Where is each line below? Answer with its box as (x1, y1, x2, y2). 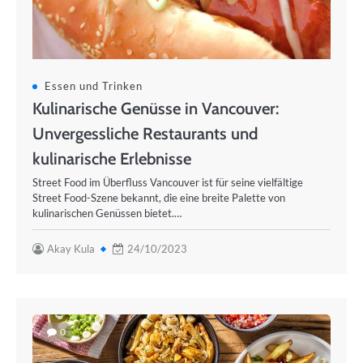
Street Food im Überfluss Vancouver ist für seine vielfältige (32, 176, 303, 189)
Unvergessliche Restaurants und (32, 123, 258, 143)
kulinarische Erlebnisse (32, 148, 191, 169)
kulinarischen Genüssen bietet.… (32, 207, 181, 220)
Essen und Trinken (45, 79, 143, 92)
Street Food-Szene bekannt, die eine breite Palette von (32, 191, 285, 204)
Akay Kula (47, 242, 95, 255)
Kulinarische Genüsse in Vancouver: (32, 98, 279, 118)
